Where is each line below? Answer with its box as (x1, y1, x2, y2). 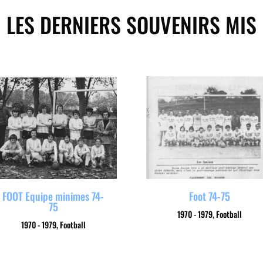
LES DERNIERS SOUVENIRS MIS (6, 9, 257, 40)
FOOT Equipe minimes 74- (2, 188, 104, 204)
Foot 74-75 (189, 188, 231, 204)
